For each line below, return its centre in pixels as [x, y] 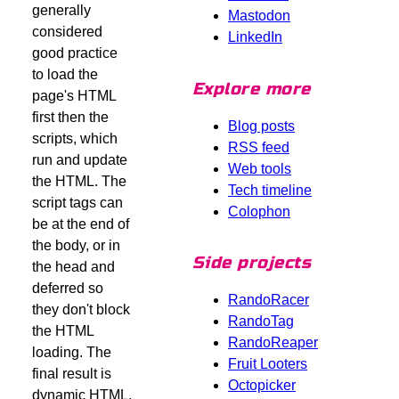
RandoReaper [273, 342]
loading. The [71, 352]
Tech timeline [270, 190]
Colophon [259, 211]
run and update [79, 159]
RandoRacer [269, 299]
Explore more [252, 89]
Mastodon [259, 16]
